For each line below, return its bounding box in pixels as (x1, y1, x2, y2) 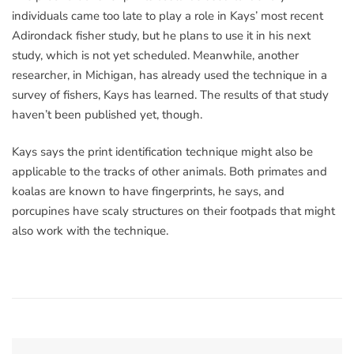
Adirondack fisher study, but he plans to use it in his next (12, 27, 311, 43)
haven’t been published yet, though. (12, 106, 202, 122)
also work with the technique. (12, 223, 168, 239)
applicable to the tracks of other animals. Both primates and (12, 164, 327, 180)
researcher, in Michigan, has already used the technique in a (12, 66, 327, 83)
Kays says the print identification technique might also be (12, 144, 313, 160)
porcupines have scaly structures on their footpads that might (12, 203, 335, 220)
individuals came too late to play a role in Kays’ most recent (12, 7, 323, 24)
